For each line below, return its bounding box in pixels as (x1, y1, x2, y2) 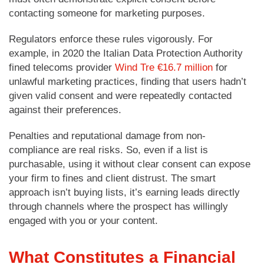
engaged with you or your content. (9, 214, 158, 226)
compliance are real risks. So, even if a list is (9, 144, 208, 156)
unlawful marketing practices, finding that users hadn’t (9, 75, 246, 87)
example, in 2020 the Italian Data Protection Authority (9, 47, 243, 59)
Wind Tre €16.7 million (115, 61, 213, 73)
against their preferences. (9, 104, 121, 115)
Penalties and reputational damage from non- (9, 130, 206, 141)
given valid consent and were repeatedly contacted (9, 90, 232, 101)
